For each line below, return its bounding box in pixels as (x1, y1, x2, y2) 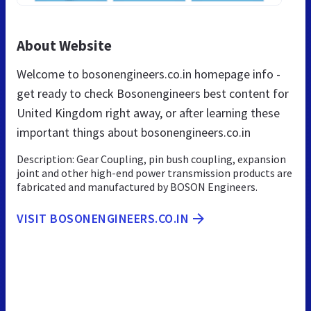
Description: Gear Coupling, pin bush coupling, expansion (17, 151, 286, 166)
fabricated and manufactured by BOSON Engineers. (17, 179, 258, 194)
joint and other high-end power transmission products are (17, 165, 292, 180)
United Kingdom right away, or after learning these (17, 104, 280, 121)
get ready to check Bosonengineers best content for (17, 85, 289, 101)
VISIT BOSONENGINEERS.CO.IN (17, 210, 189, 226)
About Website (17, 35, 112, 55)
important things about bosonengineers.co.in (17, 124, 251, 140)
